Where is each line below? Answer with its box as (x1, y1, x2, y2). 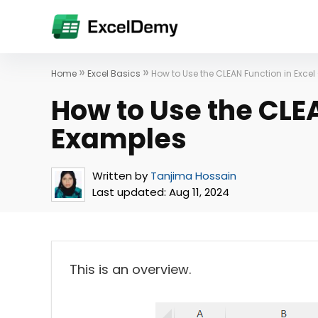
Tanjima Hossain (150, 168, 236, 183)
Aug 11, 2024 (166, 185, 229, 199)
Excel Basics (87, 67, 141, 79)
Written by (92, 168, 148, 183)
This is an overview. (70, 261, 191, 278)
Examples (51, 120, 187, 158)
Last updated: (92, 185, 166, 199)
